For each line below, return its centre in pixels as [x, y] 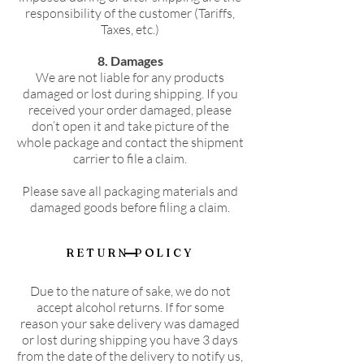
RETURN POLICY [130, 253]
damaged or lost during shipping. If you [130, 94]
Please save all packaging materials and [130, 191]
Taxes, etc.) [130, 30]
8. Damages [130, 61]
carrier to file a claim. [130, 159]
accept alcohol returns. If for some [130, 308]
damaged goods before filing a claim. [130, 208]
